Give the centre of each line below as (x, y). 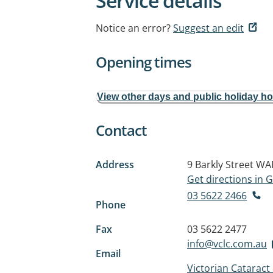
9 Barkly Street (220, 165)
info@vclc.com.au (227, 243)
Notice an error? (133, 28)
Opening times (144, 62)
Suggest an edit (208, 28)
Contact (121, 130)
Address (115, 165)
